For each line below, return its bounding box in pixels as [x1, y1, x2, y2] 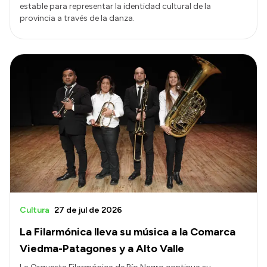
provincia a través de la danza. [20, 13, 135, 23]
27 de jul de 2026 [54, 205, 122, 216]
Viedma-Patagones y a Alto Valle [20, 242, 184, 256]
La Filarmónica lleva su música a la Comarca [20, 225, 235, 239]
